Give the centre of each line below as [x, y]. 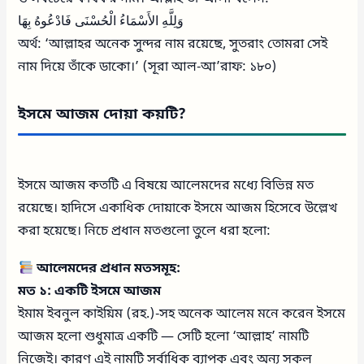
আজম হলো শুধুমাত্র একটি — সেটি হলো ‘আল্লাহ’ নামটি [164, 337]
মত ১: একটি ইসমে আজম [90, 291]
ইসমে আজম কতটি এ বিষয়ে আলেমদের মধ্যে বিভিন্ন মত [166, 186]
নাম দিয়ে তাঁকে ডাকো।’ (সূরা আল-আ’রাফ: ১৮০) [148, 67]
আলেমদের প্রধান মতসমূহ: [106, 269]
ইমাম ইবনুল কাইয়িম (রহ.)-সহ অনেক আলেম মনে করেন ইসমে [182, 314]
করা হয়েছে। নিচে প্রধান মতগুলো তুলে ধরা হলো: [145, 231]
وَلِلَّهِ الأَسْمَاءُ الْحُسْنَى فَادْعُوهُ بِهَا [101, 22]
